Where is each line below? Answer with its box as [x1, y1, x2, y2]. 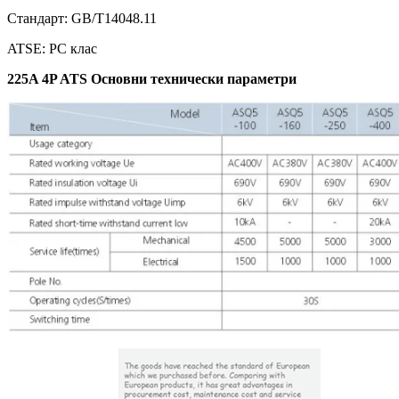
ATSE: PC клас [7, 40, 97, 56]
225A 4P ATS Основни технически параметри [7, 70, 297, 86]
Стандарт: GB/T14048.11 [7, 10, 157, 26]
